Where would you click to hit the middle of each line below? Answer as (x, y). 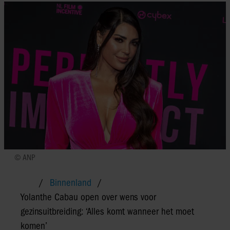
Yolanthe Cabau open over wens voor (88, 197)
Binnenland (71, 183)
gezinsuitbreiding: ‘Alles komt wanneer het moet (107, 211)
